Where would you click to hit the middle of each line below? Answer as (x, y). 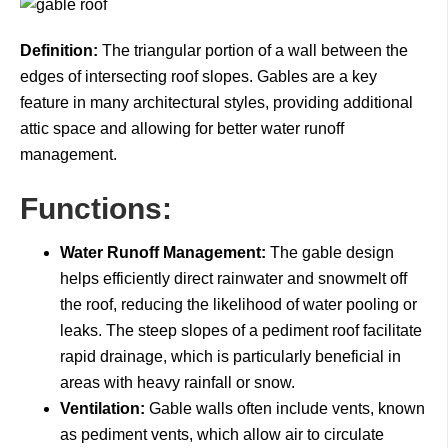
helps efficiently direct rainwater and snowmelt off (233, 278)
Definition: (59, 50)
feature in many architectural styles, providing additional (216, 102)
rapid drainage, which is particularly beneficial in (230, 356)
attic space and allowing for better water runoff (182, 128)
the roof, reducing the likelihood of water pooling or (238, 304)
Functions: (96, 208)
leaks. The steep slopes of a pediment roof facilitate (241, 330)
